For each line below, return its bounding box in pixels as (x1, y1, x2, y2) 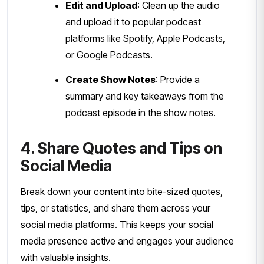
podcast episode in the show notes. (65, 106, 216, 118)
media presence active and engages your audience (21, 235, 234, 247)
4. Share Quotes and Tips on (21, 138, 222, 157)
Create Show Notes (65, 73, 156, 85)
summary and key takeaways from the (65, 90, 224, 102)
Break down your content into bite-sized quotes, (21, 185, 223, 197)
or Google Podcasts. (65, 48, 153, 61)
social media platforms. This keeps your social (21, 218, 213, 230)
